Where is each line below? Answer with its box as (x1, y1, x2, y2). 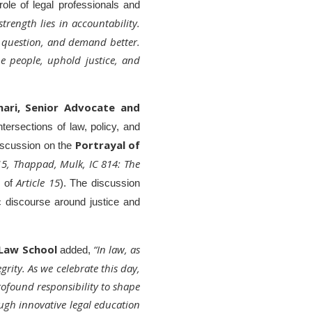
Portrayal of (75, 138, 140, 152)
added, (56, 244, 93, 256)
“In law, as (93, 242, 141, 256)
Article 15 (16, 175, 60, 189)
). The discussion (59, 178, 141, 189)
